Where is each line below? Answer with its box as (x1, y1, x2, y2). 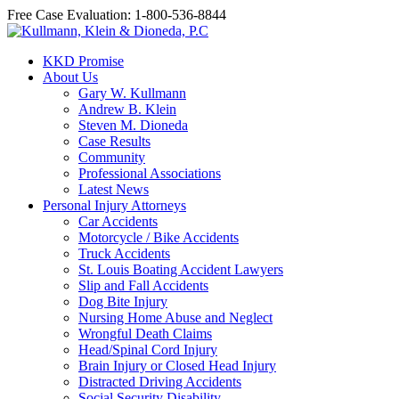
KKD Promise (43, 53, 124, 69)
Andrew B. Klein (78, 102, 176, 117)
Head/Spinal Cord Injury (78, 342, 217, 357)
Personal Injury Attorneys (43, 198, 186, 213)
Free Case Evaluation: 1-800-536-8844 (7, 7, 226, 22)
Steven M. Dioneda (78, 118, 188, 133)
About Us (43, 69, 98, 85)
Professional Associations (78, 166, 221, 181)
